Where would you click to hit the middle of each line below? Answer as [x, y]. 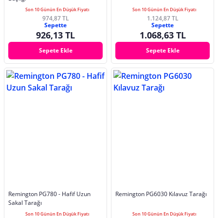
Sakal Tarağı [25, 203]
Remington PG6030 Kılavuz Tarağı [161, 194]
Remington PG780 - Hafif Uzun [49, 194]
